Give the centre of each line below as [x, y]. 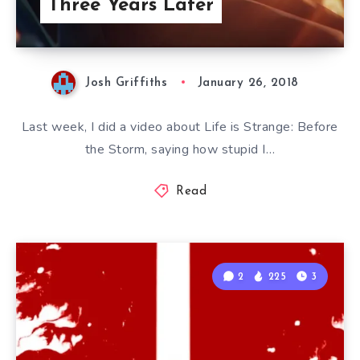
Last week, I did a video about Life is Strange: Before [180, 127]
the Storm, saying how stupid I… [180, 149]
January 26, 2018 [248, 83]
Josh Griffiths [127, 83]
